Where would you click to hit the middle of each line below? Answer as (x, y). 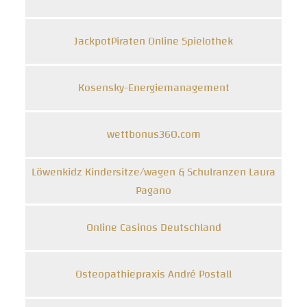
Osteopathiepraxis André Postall (153, 274)
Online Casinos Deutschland (153, 228)
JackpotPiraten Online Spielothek (153, 41)
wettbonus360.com (153, 134)
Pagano (153, 190)
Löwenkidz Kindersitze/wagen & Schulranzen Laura (153, 172)
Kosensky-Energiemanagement (153, 88)
